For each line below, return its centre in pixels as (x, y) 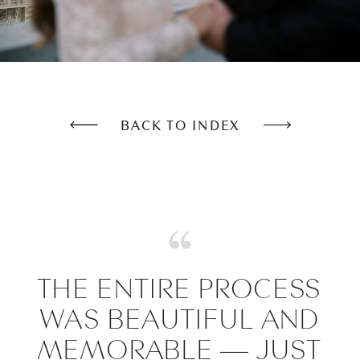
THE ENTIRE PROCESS (179, 288)
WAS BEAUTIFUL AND (179, 319)
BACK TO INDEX (180, 125)
